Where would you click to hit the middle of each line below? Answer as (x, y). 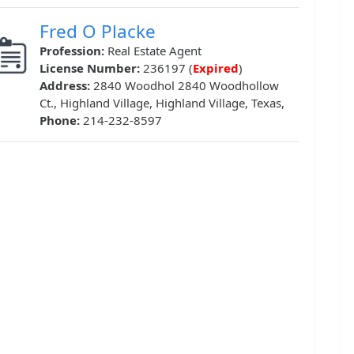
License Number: (91, 68)
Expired (216, 68)
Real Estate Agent (154, 51)
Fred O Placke (98, 32)
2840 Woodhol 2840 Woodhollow (186, 86)
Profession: (73, 51)
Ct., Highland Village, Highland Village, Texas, (162, 103)
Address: (66, 86)
